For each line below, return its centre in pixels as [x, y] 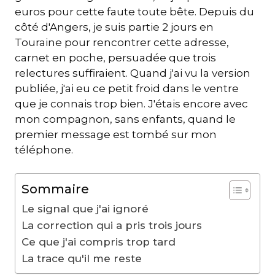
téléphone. [44, 149]
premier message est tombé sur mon [116, 134]
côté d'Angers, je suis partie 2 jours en [114, 27]
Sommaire [55, 189]
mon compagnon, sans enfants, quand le [125, 119]
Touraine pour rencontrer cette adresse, [122, 42]
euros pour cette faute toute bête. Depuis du [134, 11]
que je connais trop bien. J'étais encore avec [131, 103]
